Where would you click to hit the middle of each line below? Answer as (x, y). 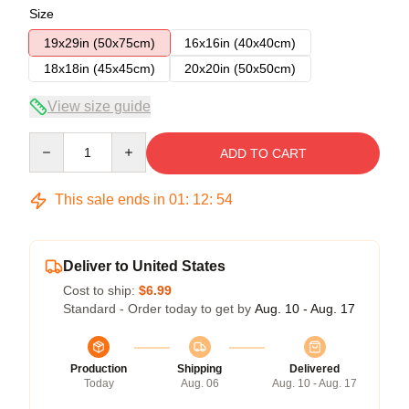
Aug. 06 (199, 383)
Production (99, 369)
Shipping (199, 369)
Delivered (315, 369)
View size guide (99, 106)
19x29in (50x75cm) (100, 43)
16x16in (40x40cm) (240, 43)
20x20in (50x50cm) (240, 68)
